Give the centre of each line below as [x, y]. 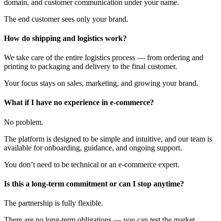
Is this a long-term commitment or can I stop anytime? [95, 184]
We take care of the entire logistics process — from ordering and [104, 58]
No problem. [24, 122]
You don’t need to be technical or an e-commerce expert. [92, 164]
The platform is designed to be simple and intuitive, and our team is [108, 139]
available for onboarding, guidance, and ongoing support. [93, 147]
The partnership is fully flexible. [54, 203]
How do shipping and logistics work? [66, 38]
